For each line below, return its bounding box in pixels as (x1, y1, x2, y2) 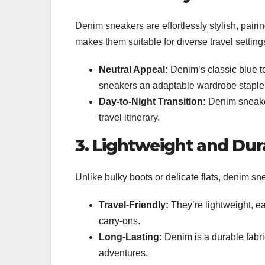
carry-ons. (99, 215, 140, 226)
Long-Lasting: (99, 231, 162, 242)
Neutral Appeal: (99, 64, 168, 75)
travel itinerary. (99, 112, 160, 122)
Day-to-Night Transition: (99, 96, 206, 106)
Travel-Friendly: (99, 199, 169, 210)
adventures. (99, 247, 148, 258)
